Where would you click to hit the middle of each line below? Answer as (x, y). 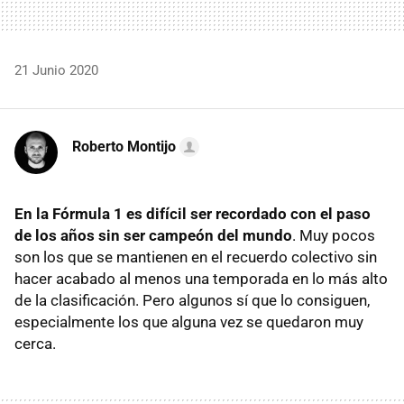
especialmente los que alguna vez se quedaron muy (189, 321)
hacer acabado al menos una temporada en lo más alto (201, 278)
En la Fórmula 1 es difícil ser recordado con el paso (193, 213)
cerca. (35, 343)
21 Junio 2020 (56, 70)
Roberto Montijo (124, 146)
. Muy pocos (334, 235)
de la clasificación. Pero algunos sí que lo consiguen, (192, 300)
